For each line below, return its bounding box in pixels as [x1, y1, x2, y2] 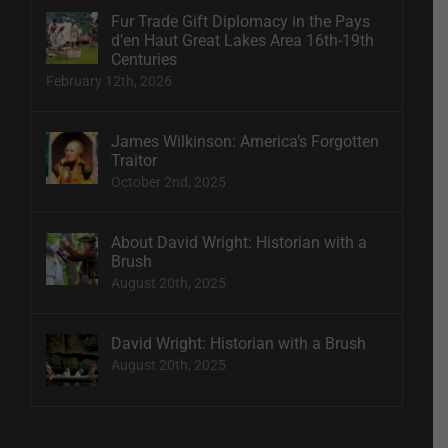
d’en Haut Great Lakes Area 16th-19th [111, 30, 374, 50]
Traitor [111, 150, 157, 170]
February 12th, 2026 [46, 72, 172, 89]
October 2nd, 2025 [111, 173, 226, 190]
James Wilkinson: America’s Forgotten [111, 131, 379, 151]
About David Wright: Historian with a [111, 232, 367, 252]
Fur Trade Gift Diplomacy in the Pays [111, 11, 370, 31]
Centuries [111, 49, 177, 69]
